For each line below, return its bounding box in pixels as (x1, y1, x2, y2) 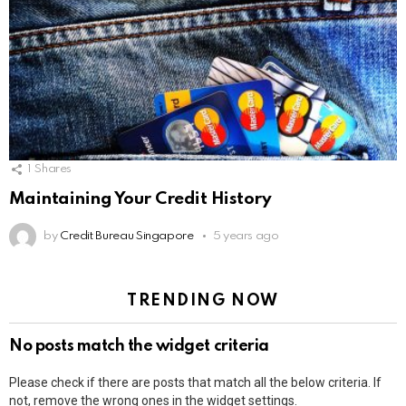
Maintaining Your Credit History (9, 189, 272, 208)
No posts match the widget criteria (9, 337, 269, 354)
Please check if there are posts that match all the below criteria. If (9, 374, 382, 390)
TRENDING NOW (127, 292, 279, 309)
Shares (34, 163, 72, 176)
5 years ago (212, 229, 279, 242)
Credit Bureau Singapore (59, 229, 194, 242)
